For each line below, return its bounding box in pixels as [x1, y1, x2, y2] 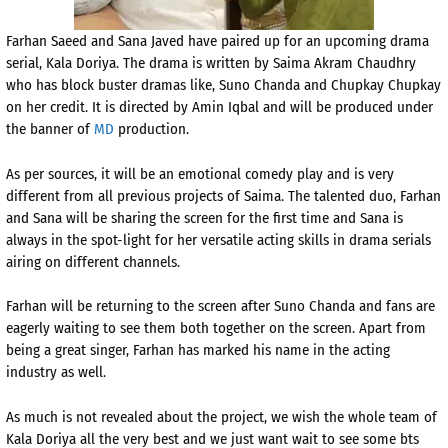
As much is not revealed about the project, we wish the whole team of [6, 407, 437, 426]
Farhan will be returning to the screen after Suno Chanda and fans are [6, 297, 435, 316]
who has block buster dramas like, [6, 76, 219, 95]
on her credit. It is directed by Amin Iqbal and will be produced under [6, 98, 433, 117]
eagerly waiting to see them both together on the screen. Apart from [6, 319, 426, 338]
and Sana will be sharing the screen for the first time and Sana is [6, 208, 403, 227]
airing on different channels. [6, 252, 180, 271]
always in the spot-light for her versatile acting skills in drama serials [6, 230, 431, 249]
